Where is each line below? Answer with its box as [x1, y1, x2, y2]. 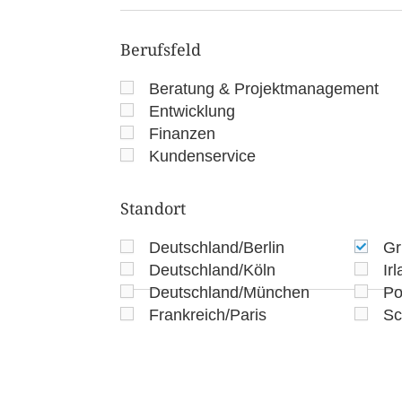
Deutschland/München [149, 284, 310, 302]
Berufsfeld [120, 39, 202, 61]
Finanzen [149, 125, 216, 144]
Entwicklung [149, 102, 236, 121]
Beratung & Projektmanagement [149, 80, 380, 99]
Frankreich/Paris [149, 306, 267, 325]
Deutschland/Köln [149, 261, 276, 280]
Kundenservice [149, 147, 257, 166]
